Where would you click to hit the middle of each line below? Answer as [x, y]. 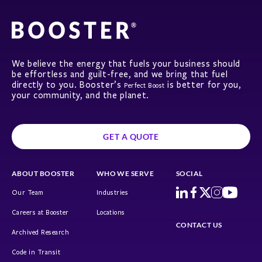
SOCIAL [189, 174]
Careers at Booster [40, 213]
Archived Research [41, 233]
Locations [111, 213]
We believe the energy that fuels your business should [126, 64]
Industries [112, 193]
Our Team [28, 193]
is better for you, [203, 85]
